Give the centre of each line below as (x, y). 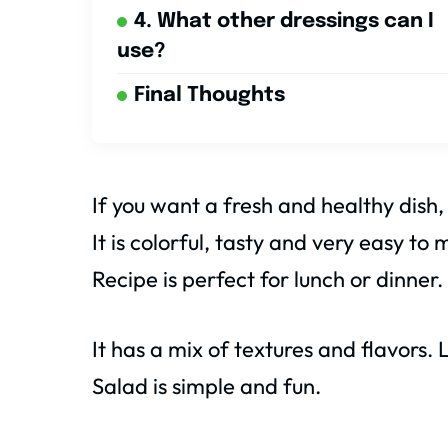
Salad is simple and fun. (206, 386)
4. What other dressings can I (284, 22)
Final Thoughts (209, 96)
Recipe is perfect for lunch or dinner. (267, 279)
